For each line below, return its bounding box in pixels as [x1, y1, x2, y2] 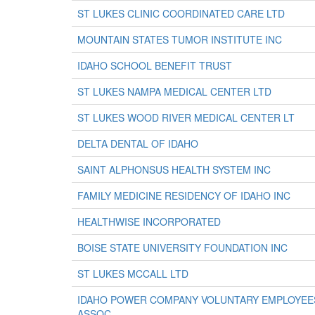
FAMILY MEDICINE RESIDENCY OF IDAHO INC [77, 188, 290, 202]
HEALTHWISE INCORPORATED [77, 214, 221, 229]
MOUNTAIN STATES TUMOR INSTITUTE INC [77, 32, 282, 46]
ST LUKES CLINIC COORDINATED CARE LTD [77, 6, 285, 20]
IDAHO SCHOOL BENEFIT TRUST [77, 58, 232, 72]
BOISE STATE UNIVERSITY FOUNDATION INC [77, 240, 288, 255]
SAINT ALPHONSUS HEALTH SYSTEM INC [77, 162, 271, 176]
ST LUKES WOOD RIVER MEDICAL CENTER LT [77, 110, 295, 124]
